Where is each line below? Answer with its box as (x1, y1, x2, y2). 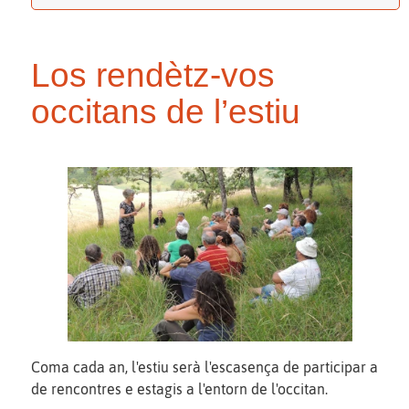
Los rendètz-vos (31, 56, 275, 94)
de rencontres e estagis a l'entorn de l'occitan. (31, 380, 328, 397)
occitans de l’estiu (31, 92, 300, 131)
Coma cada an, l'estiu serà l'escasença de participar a (31, 358, 378, 375)
